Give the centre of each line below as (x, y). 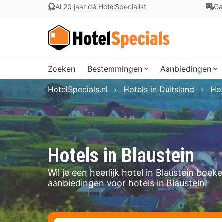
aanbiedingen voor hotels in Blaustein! (127, 183)
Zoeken (61, 69)
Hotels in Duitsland (159, 89)
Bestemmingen (115, 69)
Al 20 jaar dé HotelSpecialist (101, 7)
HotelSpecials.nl (78, 89)
